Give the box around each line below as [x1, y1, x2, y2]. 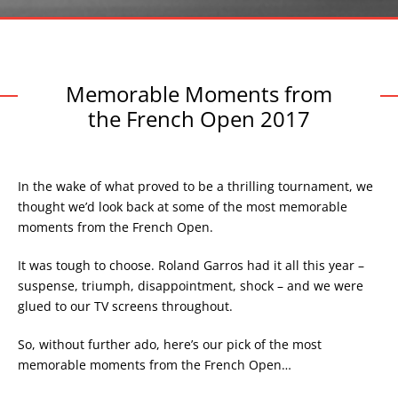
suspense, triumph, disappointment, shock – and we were [18, 277, 363, 294]
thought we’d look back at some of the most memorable [18, 198, 347, 215]
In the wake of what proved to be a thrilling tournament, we [18, 178, 373, 195]
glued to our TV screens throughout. [18, 298, 233, 314]
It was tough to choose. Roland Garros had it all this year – [18, 257, 364, 274]
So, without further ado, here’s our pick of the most [18, 336, 322, 353]
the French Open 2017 [88, 104, 310, 133]
